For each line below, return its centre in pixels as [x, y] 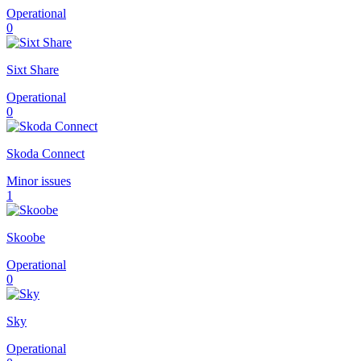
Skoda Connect [46, 153]
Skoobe [26, 237]
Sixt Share [33, 69]
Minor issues [39, 180]
